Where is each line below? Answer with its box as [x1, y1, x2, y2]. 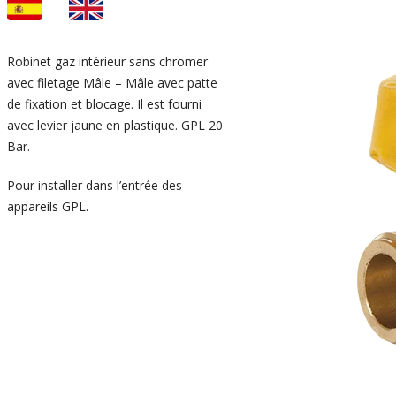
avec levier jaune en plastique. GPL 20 [7, 117, 224, 134]
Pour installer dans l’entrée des [7, 177, 183, 194]
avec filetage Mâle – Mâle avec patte [7, 74, 218, 92]
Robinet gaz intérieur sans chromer [7, 53, 209, 71]
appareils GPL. [7, 198, 89, 216]
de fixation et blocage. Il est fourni [7, 95, 202, 113]
